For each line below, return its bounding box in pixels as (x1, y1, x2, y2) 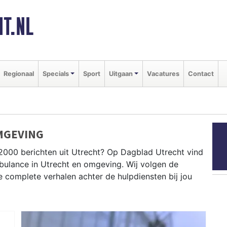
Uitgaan (108, 69, 133, 78)
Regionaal (4, 69, 34, 78)
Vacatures (146, 69, 179, 78)
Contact (187, 69, 214, 78)
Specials (43, 69, 69, 78)
